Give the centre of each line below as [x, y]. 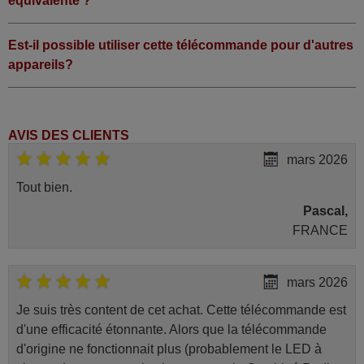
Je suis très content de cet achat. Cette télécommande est [181, 310]
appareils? [41, 64]
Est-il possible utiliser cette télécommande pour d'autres [181, 45]
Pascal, [326, 211]
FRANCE [321, 231]
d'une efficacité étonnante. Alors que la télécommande [171, 329]
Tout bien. [44, 188]
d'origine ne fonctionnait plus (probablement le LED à [169, 349]
